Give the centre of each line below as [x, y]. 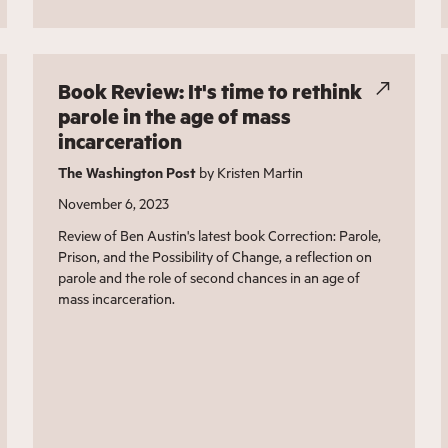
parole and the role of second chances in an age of [209, 278]
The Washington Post [127, 173]
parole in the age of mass [175, 117]
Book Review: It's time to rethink [210, 92]
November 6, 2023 [114, 204]
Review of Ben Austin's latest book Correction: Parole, [220, 236]
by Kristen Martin [250, 173]
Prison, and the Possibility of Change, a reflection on [215, 257]
